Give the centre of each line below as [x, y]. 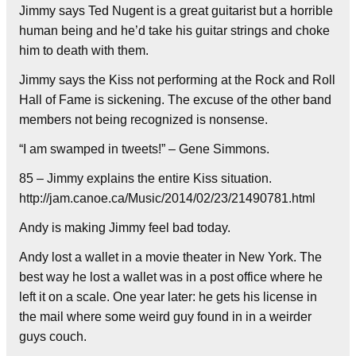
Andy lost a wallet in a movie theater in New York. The [170, 257]
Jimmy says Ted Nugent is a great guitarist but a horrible [176, 10]
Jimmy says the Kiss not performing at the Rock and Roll [177, 79]
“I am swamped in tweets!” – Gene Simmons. [144, 149]
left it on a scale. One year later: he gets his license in [168, 296]
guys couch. [53, 336]
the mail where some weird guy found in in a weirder [165, 316]
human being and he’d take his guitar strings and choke [174, 30]
